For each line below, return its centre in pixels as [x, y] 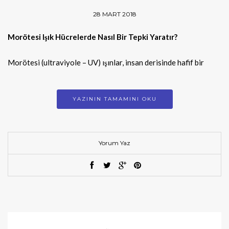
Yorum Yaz [114, 143]
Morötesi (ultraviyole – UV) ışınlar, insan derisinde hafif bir [106, 63]
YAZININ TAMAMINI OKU [114, 99]
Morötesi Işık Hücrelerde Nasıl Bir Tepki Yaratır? [93, 37]
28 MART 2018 [114, 14]
